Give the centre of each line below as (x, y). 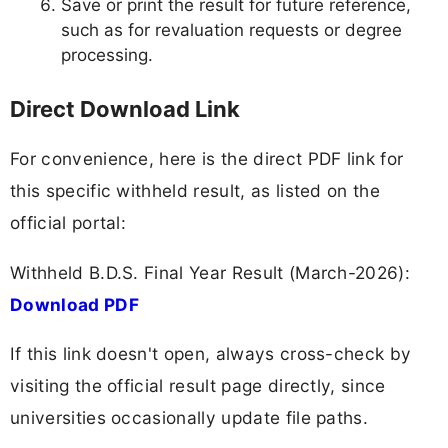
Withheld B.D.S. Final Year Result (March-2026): (210, 272)
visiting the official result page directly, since (198, 385)
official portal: (68, 223)
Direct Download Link (125, 109)
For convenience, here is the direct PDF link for (207, 159)
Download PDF (74, 304)
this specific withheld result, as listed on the (195, 191)
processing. (107, 54)
